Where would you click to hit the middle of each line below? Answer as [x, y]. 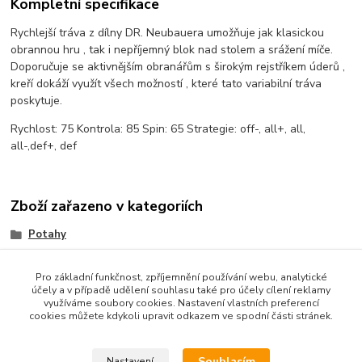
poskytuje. [37, 101]
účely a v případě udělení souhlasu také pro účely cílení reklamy [181, 290]
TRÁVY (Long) [65, 260]
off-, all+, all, [273, 129]
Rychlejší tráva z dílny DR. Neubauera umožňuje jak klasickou [168, 33]
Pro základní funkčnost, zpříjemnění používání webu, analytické [181, 277]
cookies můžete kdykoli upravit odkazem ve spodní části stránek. [181, 316]
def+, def [54, 146]
